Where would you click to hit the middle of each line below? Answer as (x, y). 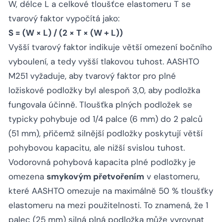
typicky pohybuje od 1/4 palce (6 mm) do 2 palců (106, 119)
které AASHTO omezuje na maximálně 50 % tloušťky (111, 191)
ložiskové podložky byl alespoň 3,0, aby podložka (104, 90)
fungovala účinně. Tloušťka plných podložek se (100, 105)
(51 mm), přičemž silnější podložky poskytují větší (106, 134)
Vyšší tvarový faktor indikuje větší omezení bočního (110, 47)
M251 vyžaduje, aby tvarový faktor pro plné (92, 76)
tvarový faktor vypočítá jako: (64, 19)
